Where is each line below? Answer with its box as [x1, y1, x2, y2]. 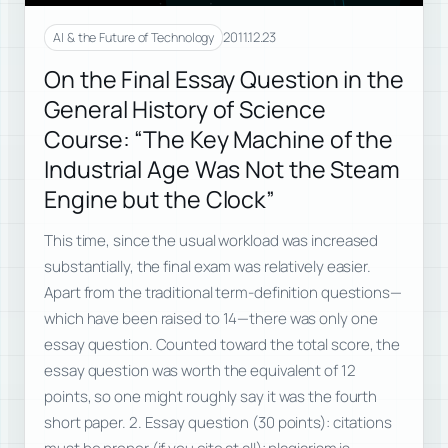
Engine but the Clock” [44, 183, 276, 216]
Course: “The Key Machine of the [44, 123, 394, 156]
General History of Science [44, 93, 326, 126]
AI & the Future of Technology [53, 28, 215, 46]
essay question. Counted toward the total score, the [44, 333, 401, 355]
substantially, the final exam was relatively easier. [44, 255, 371, 277]
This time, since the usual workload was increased [44, 229, 379, 251]
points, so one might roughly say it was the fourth [44, 385, 378, 407]
